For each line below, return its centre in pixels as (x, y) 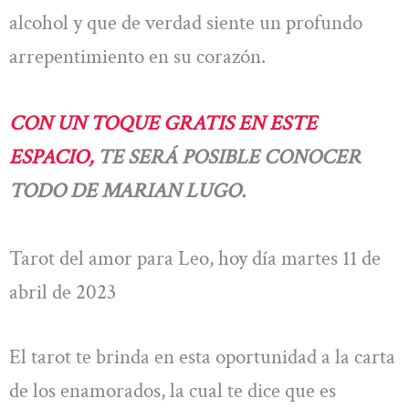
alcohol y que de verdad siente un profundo (186, 22)
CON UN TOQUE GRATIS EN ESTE (163, 124)
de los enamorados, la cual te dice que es (173, 390)
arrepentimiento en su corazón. (137, 56)
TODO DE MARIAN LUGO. (127, 191)
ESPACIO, (53, 157)
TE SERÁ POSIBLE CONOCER (229, 157)
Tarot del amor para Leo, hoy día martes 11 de (195, 258)
